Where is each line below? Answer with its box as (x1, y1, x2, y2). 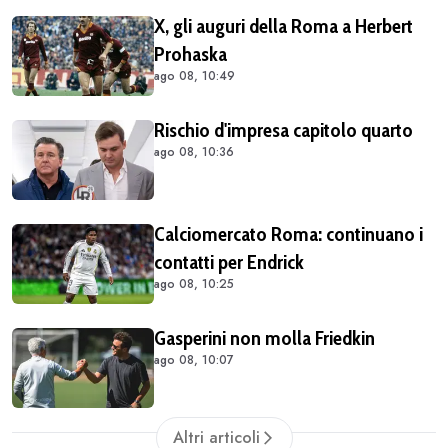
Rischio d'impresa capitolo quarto (154, 117, 413, 142)
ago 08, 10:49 (154, 66, 235, 85)
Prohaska (154, 41, 227, 66)
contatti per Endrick (154, 249, 304, 274)
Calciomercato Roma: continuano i (154, 221, 423, 246)
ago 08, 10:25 (154, 274, 234, 293)
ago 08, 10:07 (154, 350, 234, 369)
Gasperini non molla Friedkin (154, 325, 375, 350)
